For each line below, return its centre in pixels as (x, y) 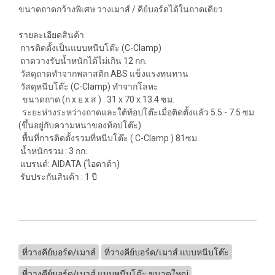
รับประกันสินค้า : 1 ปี (58, 176)
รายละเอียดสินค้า (52, 35)
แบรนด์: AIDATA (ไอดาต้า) (69, 164)
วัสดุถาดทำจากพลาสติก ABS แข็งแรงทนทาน (103, 73)
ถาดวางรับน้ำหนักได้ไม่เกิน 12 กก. (83, 60)
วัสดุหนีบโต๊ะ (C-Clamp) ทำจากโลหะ (88, 86)
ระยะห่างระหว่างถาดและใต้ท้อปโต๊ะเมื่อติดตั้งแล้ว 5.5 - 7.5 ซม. (137, 112)
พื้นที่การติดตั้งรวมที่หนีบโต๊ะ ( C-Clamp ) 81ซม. (109, 138)
